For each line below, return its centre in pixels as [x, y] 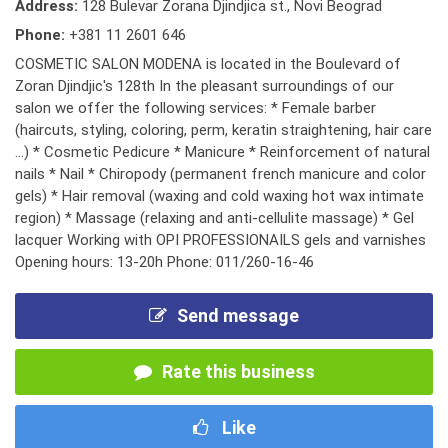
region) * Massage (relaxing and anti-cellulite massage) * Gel [214, 218]
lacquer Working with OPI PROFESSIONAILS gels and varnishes [220, 240]
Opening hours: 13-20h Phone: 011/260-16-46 [164, 262]
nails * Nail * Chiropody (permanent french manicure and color [220, 174]
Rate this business [238, 371]
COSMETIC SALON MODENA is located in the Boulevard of [208, 64]
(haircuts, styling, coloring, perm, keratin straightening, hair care [223, 130]
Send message [238, 315]
